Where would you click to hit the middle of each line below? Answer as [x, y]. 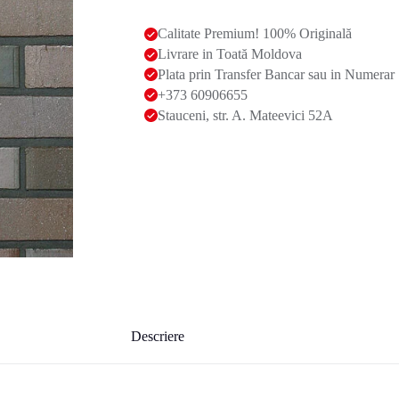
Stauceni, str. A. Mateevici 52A [246, 115]
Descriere [157, 337]
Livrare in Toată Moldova [230, 54]
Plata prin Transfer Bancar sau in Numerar [277, 74]
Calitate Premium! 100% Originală [255, 34]
